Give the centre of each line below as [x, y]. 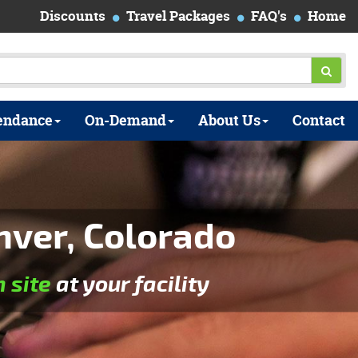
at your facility [130, 284]
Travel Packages [178, 16]
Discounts [73, 16]
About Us [229, 120]
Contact [319, 120]
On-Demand [125, 120]
